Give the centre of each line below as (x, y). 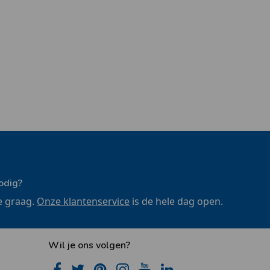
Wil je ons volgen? (89, 246)
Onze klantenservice (83, 202)
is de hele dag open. (177, 202)
